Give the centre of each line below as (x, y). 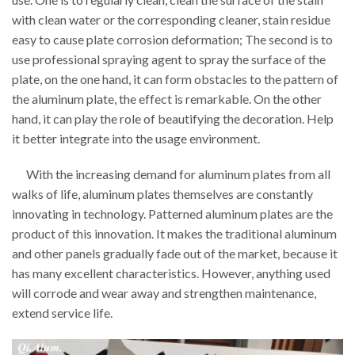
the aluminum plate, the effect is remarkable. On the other (167, 98)
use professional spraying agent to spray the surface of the (169, 59)
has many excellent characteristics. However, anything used (171, 273)
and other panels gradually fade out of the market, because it (175, 254)
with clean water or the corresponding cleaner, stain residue (171, 19)
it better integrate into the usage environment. (136, 138)
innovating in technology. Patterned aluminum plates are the (172, 214)
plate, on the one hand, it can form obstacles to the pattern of (175, 78)
